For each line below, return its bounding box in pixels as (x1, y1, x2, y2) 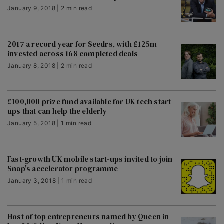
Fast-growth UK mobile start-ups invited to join (7, 154, 173, 164)
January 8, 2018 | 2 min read (7, 62, 92, 69)
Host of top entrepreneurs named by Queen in (7, 211, 169, 222)
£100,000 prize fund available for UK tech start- (7, 96, 174, 107)
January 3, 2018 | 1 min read (7, 177, 92, 184)
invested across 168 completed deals (7, 48, 138, 59)
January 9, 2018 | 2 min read (7, 4, 92, 12)
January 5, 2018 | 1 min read (7, 119, 92, 127)
